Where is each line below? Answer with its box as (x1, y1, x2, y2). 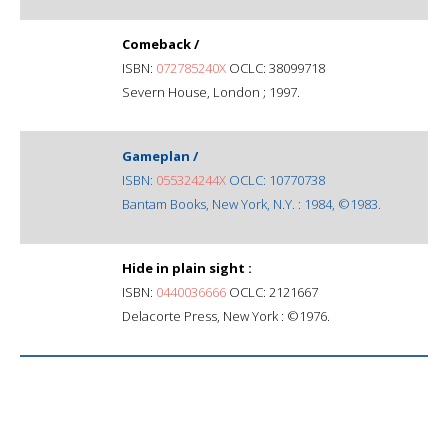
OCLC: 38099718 (226, 58, 325, 77)
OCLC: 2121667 (226, 282, 318, 301)
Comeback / (122, 34, 199, 53)
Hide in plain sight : (122, 258, 252, 277)
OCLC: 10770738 (226, 170, 325, 189)
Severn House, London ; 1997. (122, 82, 300, 101)
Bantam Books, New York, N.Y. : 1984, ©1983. (122, 194, 381, 213)
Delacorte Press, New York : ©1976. (122, 306, 330, 325)
